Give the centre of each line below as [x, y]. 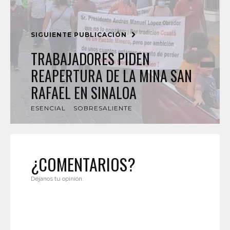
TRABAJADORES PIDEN [90, 59]
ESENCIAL [48, 108]
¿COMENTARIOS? [83, 164]
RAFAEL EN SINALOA [84, 93]
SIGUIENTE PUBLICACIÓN [80, 35]
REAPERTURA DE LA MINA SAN [111, 76]
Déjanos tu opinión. [57, 179]
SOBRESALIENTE [103, 108]
